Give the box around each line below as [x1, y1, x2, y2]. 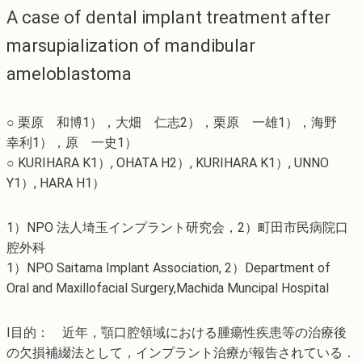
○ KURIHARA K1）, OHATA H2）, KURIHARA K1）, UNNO [6, 155, 329, 171]
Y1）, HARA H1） [6, 175, 105, 192]
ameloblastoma [6, 64, 132, 85]
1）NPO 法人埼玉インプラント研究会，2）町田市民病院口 [6, 220, 348, 236]
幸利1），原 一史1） [6, 135, 137, 151]
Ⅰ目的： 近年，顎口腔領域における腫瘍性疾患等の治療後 [6, 325, 347, 341]
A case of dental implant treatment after [6, 7, 330, 28]
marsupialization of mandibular [6, 36, 255, 57]
